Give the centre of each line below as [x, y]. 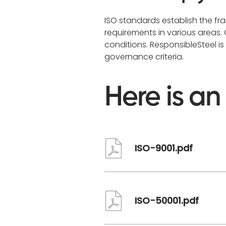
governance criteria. [144, 57]
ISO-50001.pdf [167, 201]
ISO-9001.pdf [164, 148]
